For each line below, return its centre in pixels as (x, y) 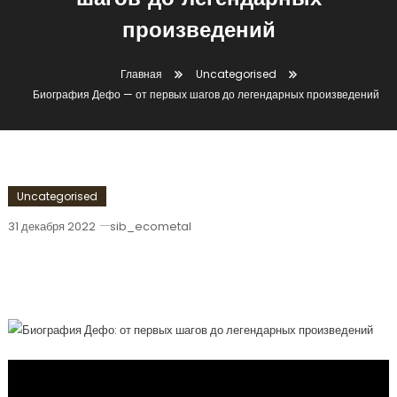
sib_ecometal (150, 226)
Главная (141, 74)
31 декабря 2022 (51, 226)
